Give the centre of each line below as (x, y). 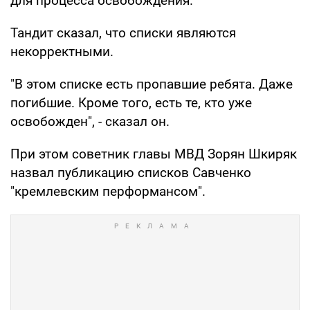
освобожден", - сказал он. (90, 121)
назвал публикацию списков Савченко (131, 172)
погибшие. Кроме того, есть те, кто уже (131, 102)
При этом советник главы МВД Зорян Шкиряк (154, 154)
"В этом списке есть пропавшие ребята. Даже (152, 84)
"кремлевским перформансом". (108, 191)
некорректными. (62, 51)
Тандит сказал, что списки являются (123, 33)
